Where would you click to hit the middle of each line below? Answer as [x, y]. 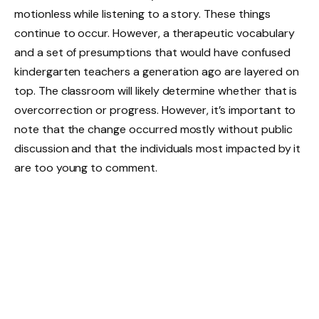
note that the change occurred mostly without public [153, 129]
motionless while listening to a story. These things [142, 14]
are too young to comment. [86, 167]
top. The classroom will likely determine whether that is [156, 90]
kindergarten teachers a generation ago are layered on [157, 71]
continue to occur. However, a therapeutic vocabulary [155, 33]
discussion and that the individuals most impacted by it [158, 148]
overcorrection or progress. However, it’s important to [155, 110]
